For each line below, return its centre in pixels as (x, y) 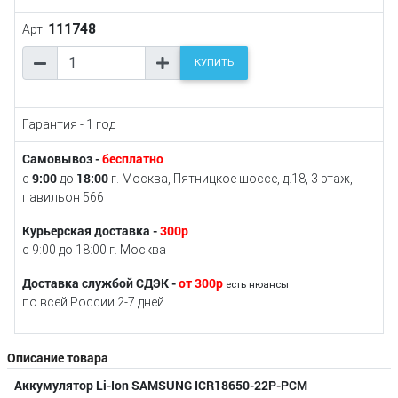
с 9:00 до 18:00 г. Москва (94, 249)
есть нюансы (256, 284)
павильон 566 (63, 197)
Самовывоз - (62, 158)
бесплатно (133, 158)
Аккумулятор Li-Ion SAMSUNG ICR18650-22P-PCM (161, 385)
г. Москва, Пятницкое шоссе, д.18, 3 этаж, (231, 178)
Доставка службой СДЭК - (100, 283)
